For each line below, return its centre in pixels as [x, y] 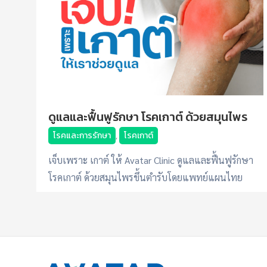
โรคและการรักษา [82, 135]
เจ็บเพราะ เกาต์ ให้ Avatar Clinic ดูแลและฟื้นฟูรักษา [151, 160]
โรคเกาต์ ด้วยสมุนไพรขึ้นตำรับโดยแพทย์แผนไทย [145, 177]
